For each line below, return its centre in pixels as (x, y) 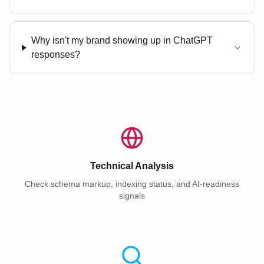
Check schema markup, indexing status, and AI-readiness (132, 184)
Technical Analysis (132, 166)
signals (132, 196)
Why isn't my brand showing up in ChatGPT (122, 40)
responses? (55, 55)
